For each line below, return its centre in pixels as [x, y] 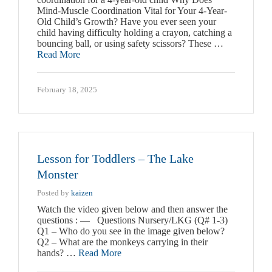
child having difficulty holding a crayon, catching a [134, 33]
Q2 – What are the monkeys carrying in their [122, 242]
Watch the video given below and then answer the [132, 209]
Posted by [54, 193]
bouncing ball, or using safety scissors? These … [130, 44]
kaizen [82, 193]
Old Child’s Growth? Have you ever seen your [127, 22]
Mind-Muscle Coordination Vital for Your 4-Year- [132, 11]
